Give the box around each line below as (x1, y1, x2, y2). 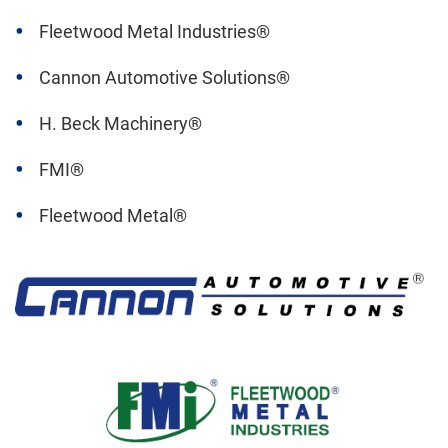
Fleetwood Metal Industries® (39, 21, 270, 43)
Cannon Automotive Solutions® (39, 67, 290, 89)
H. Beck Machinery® (39, 113, 202, 135)
